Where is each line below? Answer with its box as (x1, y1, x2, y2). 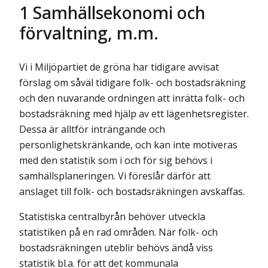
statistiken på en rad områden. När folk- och (19, 226, 218, 239)
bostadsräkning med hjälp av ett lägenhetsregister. (19, 107, 249, 121)
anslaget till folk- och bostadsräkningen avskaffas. (19, 185, 245, 199)
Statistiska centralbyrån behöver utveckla (19, 210, 205, 224)
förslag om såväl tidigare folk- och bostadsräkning (19, 76, 246, 90)
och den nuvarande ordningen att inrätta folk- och (19, 92, 245, 105)
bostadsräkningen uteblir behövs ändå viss (19, 241, 213, 255)
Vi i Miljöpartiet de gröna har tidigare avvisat (19, 60, 219, 74)
